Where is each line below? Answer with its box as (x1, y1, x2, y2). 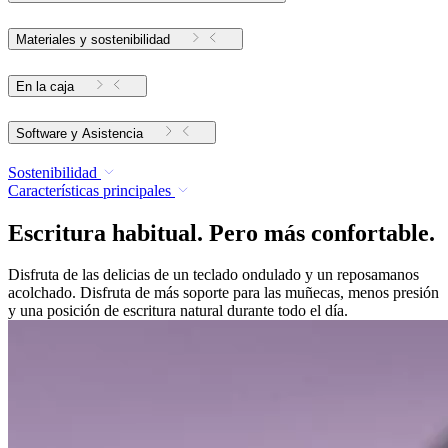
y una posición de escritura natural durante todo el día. (8, 302, 348, 320)
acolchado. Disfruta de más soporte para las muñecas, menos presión (8, 284, 439, 302)
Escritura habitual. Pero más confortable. (8, 219, 435, 246)
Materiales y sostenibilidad (16, 31, 170, 47)
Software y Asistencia (82, 125, 143, 141)
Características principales (8, 181, 171, 199)
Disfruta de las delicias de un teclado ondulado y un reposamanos (8, 266, 419, 284)
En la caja (16, 78, 74, 94)
